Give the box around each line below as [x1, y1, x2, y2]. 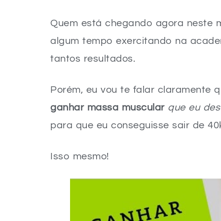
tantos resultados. [50, 54, 135, 64]
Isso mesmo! [50, 151, 109, 161]
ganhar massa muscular [50, 103, 165, 112]
